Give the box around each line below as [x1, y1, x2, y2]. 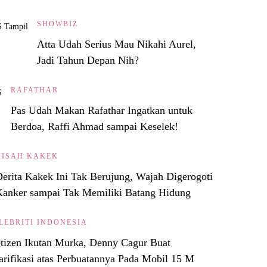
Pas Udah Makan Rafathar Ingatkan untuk [11, 104, 193, 116]
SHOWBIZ [37, 19, 78, 28]
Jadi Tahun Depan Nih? [37, 54, 139, 66]
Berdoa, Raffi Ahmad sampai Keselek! [11, 120, 178, 132]
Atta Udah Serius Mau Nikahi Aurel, [37, 38, 196, 50]
